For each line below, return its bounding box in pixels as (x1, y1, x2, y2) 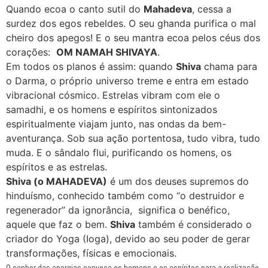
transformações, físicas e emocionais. (6, 246, 176, 259)
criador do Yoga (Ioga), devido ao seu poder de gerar (6, 232, 250, 245)
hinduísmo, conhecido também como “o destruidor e (6, 189, 244, 202)
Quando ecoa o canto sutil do (6, 2, 144, 15)
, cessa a (192, 2, 232, 15)
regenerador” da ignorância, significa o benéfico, (6, 203, 230, 216)
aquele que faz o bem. (6, 218, 110, 230)
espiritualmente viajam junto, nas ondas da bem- (6, 117, 226, 130)
